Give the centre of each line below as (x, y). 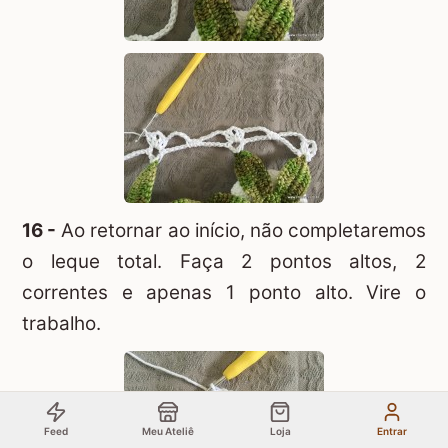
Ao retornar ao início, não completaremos (241, 230)
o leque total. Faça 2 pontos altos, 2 (224, 261)
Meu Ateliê (168, 431)
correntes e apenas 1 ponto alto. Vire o (224, 292)
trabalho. (61, 323)
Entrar (392, 431)
